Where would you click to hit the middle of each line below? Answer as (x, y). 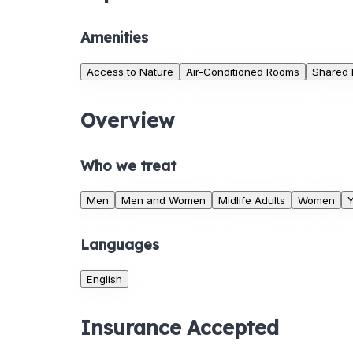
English (104, 279)
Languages (120, 245)
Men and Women (163, 201)
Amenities (114, 38)
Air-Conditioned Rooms (243, 72)
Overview (127, 121)
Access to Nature (130, 72)
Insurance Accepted (180, 328)
